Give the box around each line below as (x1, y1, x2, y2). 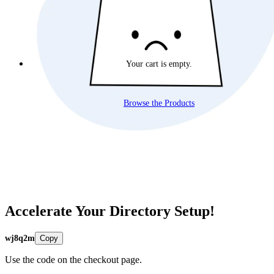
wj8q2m (5, 233, 35, 243)
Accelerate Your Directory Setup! (5, 203, 215, 220)
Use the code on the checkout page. (5, 254, 142, 265)
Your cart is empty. (126, 59, 192, 68)
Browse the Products (124, 98, 194, 108)
